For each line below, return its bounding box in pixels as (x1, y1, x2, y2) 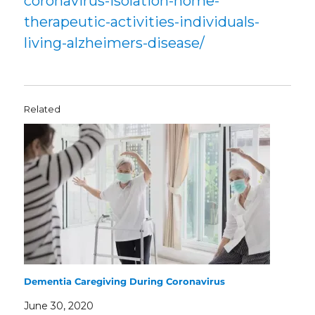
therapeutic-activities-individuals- (24, 13, 260, 30)
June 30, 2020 (24, 299, 94, 312)
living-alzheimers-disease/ (24, 34, 205, 51)
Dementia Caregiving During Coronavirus (24, 275, 226, 287)
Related (24, 103, 61, 115)
